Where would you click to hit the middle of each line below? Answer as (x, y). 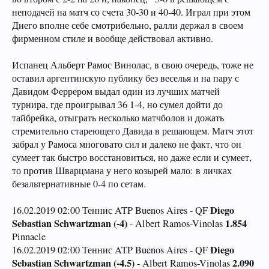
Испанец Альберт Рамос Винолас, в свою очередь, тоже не (133, 65)
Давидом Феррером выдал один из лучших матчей (116, 91)
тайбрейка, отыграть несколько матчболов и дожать (118, 118)
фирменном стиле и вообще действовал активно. (113, 38)
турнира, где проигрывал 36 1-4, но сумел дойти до (117, 104)
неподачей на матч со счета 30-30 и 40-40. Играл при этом (131, 12)
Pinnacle (29, 237)
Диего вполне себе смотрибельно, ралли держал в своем (128, 25)
